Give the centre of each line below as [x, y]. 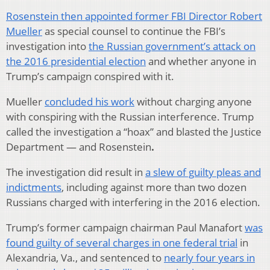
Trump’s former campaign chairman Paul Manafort [125, 227]
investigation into [47, 46]
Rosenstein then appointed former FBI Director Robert [134, 16]
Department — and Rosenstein [79, 146]
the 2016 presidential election [76, 61]
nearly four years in [209, 257]
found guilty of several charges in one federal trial [122, 242]
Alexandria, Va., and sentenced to [85, 257]
